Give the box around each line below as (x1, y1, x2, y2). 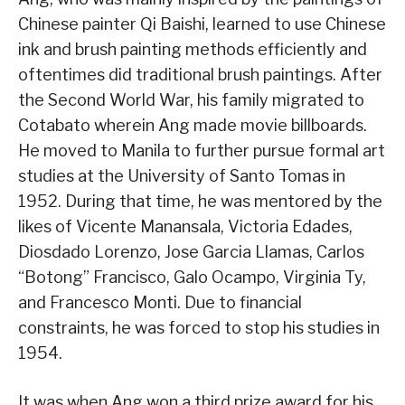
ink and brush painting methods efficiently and (18, 40, 367, 60)
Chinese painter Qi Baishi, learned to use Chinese (18, 14, 386, 34)
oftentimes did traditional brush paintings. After (18, 65, 382, 85)
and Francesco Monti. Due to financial (18, 293, 302, 313)
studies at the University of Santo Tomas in (18, 166, 345, 186)
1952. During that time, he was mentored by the (18, 192, 382, 212)
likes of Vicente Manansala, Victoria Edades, (18, 217, 353, 237)
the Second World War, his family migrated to (18, 90, 364, 110)
